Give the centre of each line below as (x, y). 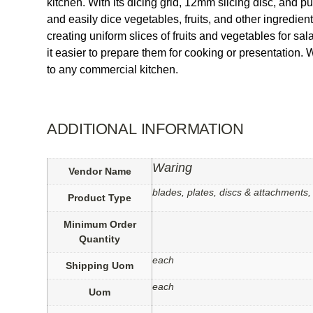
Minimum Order (100, 225)
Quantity (100, 239)
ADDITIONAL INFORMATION (145, 129)
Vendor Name (100, 172)
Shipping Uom (100, 266)
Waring (173, 168)
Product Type (100, 198)
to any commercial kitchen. (113, 70)
